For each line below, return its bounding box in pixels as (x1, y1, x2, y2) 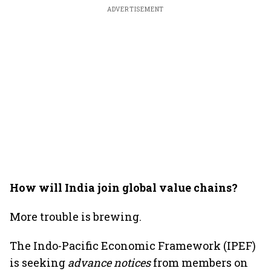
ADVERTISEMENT (106, 5, 165, 13)
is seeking (10, 255, 68, 270)
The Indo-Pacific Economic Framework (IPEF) (10, 238, 256, 253)
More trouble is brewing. (10, 209, 142, 224)
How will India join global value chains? (10, 180, 238, 195)
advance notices (68, 255, 151, 270)
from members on (151, 255, 248, 270)
